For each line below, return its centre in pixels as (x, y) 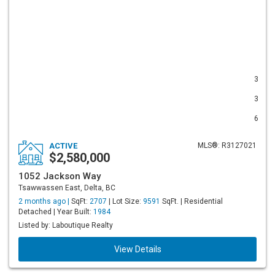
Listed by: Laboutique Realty (66, 225)
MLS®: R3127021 (227, 145)
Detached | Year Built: (56, 212)
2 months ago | (45, 201)
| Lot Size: (125, 201)
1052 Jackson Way (60, 176)
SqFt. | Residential (192, 201)
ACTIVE (63, 146)
